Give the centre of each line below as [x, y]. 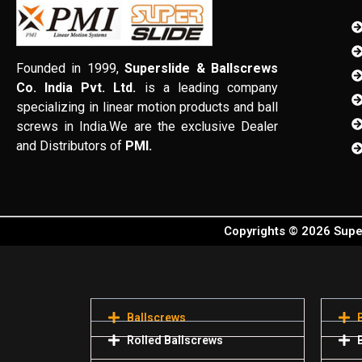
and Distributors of [71, 146]
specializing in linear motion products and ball [147, 107]
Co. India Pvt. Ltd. [76, 88]
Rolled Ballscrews [175, 340]
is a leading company [207, 88]
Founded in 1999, [71, 68]
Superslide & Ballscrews [202, 68]
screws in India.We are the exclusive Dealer [147, 126]
